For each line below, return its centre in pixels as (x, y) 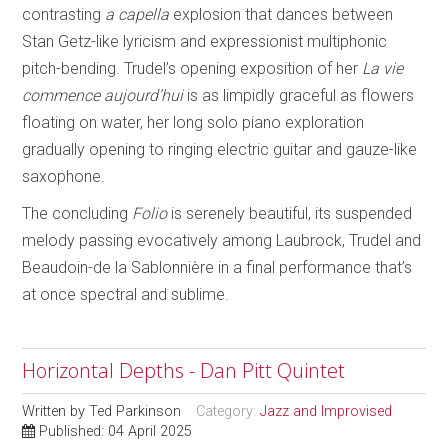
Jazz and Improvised (326, 411)
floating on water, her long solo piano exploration (193, 122)
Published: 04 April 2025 (116, 431)
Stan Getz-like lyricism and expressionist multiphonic (205, 41)
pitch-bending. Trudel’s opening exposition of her (192, 68)
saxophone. (66, 176)
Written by (56, 411)
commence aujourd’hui (103, 95)
